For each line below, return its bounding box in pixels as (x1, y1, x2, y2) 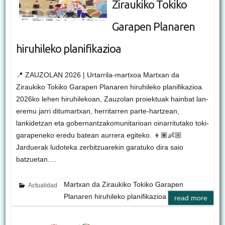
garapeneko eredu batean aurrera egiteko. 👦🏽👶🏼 (16, 131, 182, 140)
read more (174, 194, 208, 202)
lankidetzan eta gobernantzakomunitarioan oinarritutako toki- (16, 119, 209, 128)
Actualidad (28, 182, 58, 189)
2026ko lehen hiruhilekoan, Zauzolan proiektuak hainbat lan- (16, 95, 208, 103)
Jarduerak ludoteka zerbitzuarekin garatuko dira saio (16, 143, 183, 152)
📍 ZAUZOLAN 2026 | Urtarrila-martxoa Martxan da (16, 71, 179, 79)
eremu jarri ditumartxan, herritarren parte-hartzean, (16, 107, 179, 116)
